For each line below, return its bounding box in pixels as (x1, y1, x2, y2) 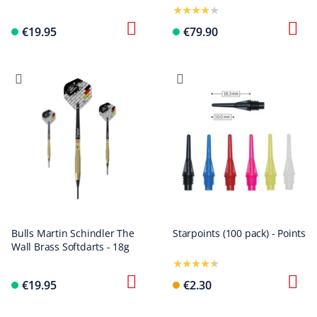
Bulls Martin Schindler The (11, 226, 134, 240)
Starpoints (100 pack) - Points (173, 226, 306, 240)
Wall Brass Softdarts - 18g (11, 240, 129, 253)
